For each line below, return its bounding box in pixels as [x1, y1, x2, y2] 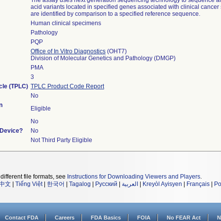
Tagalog [69, 181, 91, 187]
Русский [95, 181, 117, 187]
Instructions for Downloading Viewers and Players [67, 173, 200, 180]
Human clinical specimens [31, 20, 101, 27]
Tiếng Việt [15, 181, 42, 187]
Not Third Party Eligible [31, 137, 92, 144]
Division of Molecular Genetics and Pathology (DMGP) [31, 55, 176, 62]
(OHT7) [106, 48, 127, 55]
